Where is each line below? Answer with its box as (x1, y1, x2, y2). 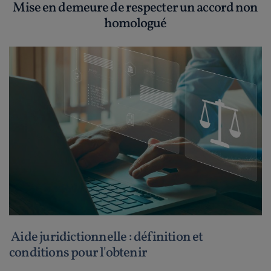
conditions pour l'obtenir (9, 243, 147, 263)
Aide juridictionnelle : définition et (9, 227, 203, 247)
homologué (104, 15, 167, 33)
